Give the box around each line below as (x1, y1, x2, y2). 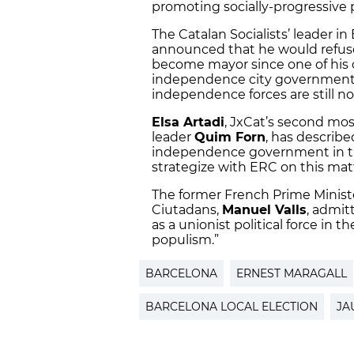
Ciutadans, (152, 202, 222, 218)
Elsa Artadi (152, 115, 224, 130)
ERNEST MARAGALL (236, 266, 347, 281)
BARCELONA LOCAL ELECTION (145, 299, 318, 314)
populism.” (152, 232, 219, 248)
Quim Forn (194, 130, 265, 145)
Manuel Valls (222, 202, 307, 218)
